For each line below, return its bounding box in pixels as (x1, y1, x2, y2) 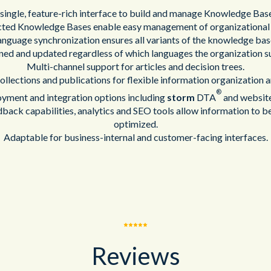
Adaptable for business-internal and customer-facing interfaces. (3, 131, 268, 143)
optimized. (113, 117, 158, 129)
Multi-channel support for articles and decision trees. (27, 60, 244, 73)
